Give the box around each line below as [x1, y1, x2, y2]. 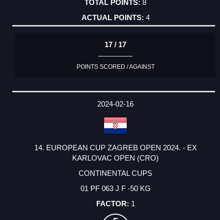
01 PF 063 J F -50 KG [80, 184, 151, 192]
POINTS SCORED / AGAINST [76, 63, 155, 70]
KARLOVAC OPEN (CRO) [72, 153, 159, 162]
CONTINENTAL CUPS [79, 168, 152, 177]
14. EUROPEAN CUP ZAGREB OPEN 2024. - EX [34, 143, 197, 152]
